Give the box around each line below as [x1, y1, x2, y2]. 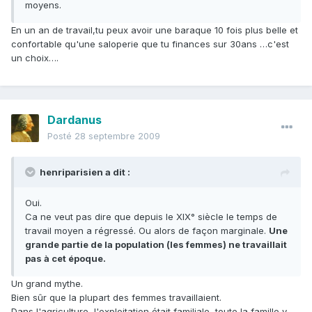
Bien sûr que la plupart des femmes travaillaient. [11, 292, 221, 304]
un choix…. [11, 52, 58, 64]
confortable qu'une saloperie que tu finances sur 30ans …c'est [11, 38, 289, 50]
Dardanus [47, 113, 102, 127]
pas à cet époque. [25, 253, 106, 265]
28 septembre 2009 [75, 130, 160, 142]
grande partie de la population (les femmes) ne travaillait [25, 239, 287, 251]
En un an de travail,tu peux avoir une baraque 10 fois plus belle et [11, 24, 298, 36]
